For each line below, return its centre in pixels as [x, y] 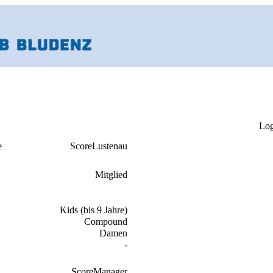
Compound [106, 222]
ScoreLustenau [99, 146]
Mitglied [111, 175]
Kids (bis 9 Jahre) [94, 210]
